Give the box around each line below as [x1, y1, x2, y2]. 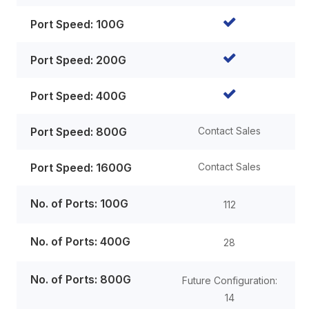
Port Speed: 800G [30, 124, 127, 139]
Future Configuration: [181, 274, 277, 286]
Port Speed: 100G [30, 17, 124, 31]
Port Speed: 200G [30, 52, 126, 67]
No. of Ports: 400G [30, 234, 130, 248]
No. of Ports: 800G [30, 272, 131, 286]
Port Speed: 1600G [30, 160, 132, 175]
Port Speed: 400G [30, 88, 126, 103]
